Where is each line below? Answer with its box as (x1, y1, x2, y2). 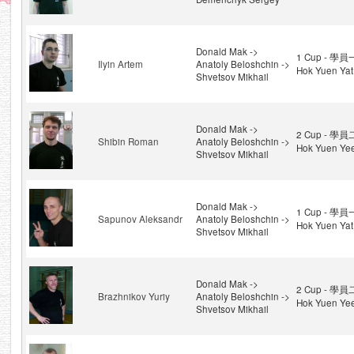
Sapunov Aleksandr (97, 213, 183, 225)
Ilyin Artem (97, 58, 143, 70)
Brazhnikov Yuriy (97, 290, 170, 303)
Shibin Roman (97, 135, 159, 148)
